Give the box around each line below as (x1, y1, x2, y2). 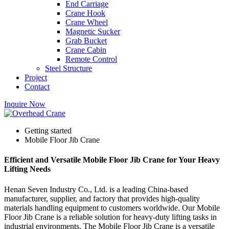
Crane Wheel (65, 18, 108, 27)
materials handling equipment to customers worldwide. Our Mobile (4, 203, 220, 212)
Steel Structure (45, 64, 92, 73)
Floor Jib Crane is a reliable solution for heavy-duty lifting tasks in (4, 212, 217, 221)
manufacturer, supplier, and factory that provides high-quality (4, 194, 200, 203)
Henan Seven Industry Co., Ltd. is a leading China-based (4, 185, 188, 194)
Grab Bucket (65, 36, 107, 45)
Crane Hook (65, 9, 105, 17)
